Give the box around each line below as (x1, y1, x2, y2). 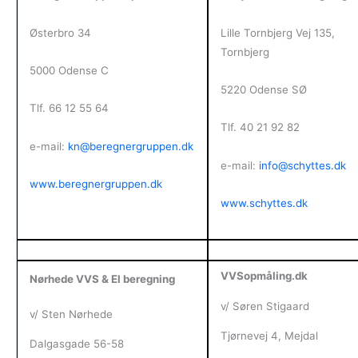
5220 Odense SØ (220, 83, 307, 97)
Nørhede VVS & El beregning (29, 272, 175, 286)
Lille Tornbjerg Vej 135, (220, 26, 335, 39)
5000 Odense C (29, 64, 109, 78)
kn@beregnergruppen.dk (67, 139, 193, 153)
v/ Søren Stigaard (220, 299, 309, 312)
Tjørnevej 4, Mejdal (220, 329, 318, 343)
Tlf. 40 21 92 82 (220, 121, 300, 134)
